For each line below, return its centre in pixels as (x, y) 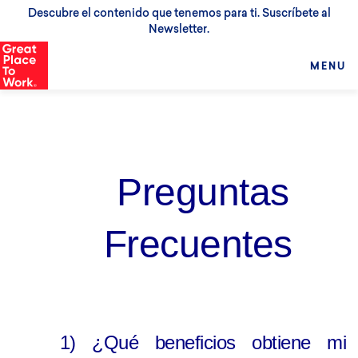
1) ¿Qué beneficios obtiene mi (203, 342)
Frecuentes (203, 244)
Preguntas (203, 192)
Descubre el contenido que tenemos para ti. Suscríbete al (179, 13)
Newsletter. (179, 29)
